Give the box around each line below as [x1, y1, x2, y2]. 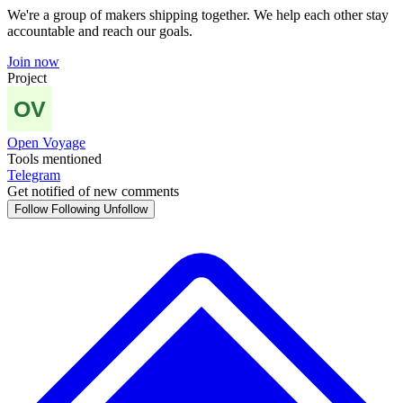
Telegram [7, 167, 60, 183]
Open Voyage [7, 135, 85, 150]
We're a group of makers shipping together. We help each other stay [7, 7, 389, 22]
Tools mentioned [7, 151, 102, 166]
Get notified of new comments [7, 184, 179, 199]
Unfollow [103, 202, 148, 216]
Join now [7, 54, 59, 69]
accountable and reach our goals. [7, 23, 193, 39]
